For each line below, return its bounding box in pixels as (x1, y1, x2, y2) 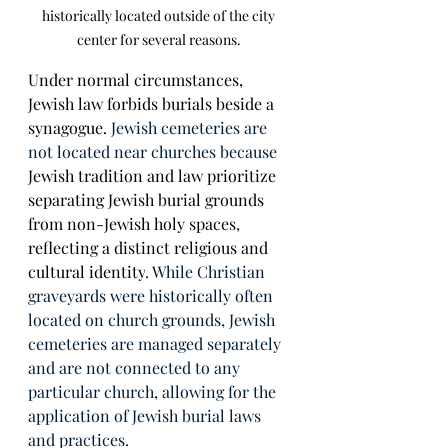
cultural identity (28, 260, 145, 282)
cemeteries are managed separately (28, 332, 285, 354)
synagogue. (28, 116, 111, 138)
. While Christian (145, 260, 269, 282)
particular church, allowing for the (28, 380, 280, 402)
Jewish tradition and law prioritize (28, 164, 280, 186)
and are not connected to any (28, 356, 244, 378)
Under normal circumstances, (28, 68, 247, 90)
